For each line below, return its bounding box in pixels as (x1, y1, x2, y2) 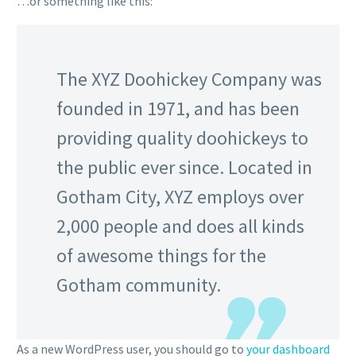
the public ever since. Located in (56, 155, 312, 180)
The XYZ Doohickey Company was (56, 67, 322, 92)
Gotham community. (56, 273, 221, 298)
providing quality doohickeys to (56, 126, 308, 151)
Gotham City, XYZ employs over (56, 184, 304, 210)
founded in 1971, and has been (56, 96, 300, 122)
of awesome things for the (56, 243, 266, 269)
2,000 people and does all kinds (56, 214, 304, 239)
